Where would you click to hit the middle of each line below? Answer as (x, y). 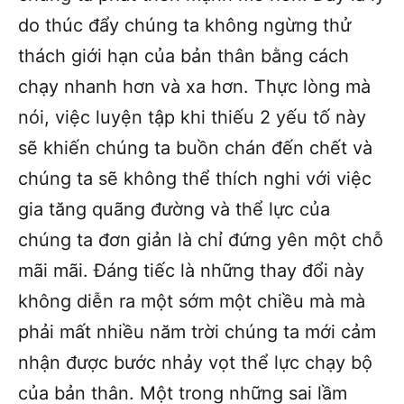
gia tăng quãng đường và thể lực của (174, 209)
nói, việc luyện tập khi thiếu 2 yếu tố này (192, 117)
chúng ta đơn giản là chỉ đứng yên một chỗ (201, 239)
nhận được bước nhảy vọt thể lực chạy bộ (195, 362)
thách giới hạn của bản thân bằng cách (184, 55)
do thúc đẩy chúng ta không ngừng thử (184, 25)
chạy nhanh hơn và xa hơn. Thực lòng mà (194, 86)
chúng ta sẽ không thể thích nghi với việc (195, 178)
